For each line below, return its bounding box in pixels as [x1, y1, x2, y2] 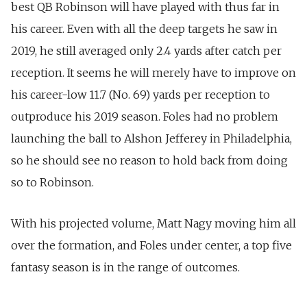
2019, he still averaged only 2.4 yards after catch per [11, 43, 282, 58]
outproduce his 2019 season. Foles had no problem [11, 109, 278, 123]
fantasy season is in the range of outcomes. [11, 260, 240, 274]
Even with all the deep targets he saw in [67, 21, 278, 36]
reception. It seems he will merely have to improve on [11, 65, 296, 79]
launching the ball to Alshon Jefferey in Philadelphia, [11, 131, 292, 145]
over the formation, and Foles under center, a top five [11, 238, 292, 252]
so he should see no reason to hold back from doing [11, 153, 288, 167]
